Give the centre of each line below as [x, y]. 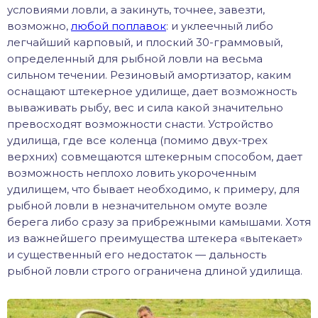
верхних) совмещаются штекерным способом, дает [155, 156]
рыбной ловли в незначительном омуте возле [137, 205]
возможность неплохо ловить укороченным [132, 172]
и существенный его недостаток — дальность [137, 254]
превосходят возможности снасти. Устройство [140, 124]
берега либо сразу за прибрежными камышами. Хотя [159, 221]
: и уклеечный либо [220, 26]
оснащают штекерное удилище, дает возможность [152, 91]
